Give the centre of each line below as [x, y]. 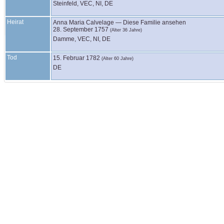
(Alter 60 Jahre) [117, 58]
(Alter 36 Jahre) [126, 30]
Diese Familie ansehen [154, 22]
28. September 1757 [81, 29]
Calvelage [100, 22]
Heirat [15, 22]
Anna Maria [69, 22]
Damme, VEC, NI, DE [82, 39]
